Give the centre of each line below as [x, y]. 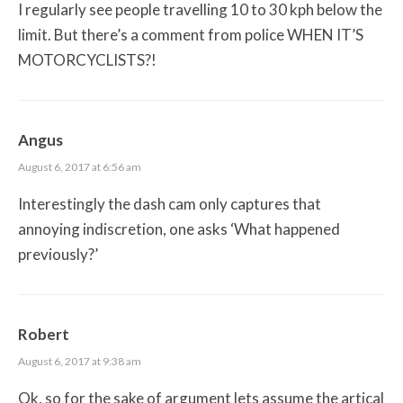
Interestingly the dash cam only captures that [170, 203]
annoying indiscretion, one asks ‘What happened [179, 228]
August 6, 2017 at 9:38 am [80, 361]
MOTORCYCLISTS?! [87, 59]
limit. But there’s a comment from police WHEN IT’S [191, 34]
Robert [44, 334]
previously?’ [58, 254]
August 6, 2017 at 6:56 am [80, 166]
